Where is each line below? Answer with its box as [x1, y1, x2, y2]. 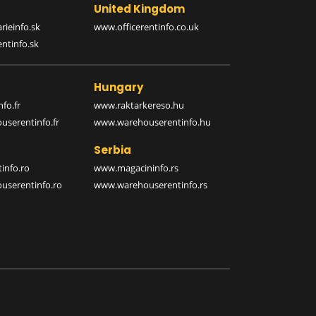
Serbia [93, 142, 131, 157]
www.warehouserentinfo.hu [93, 115, 211, 128]
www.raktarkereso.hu [93, 98, 184, 111]
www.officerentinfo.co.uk [93, 20, 199, 33]
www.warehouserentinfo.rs [93, 178, 207, 191]
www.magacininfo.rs [93, 161, 178, 174]
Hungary [93, 79, 143, 95]
